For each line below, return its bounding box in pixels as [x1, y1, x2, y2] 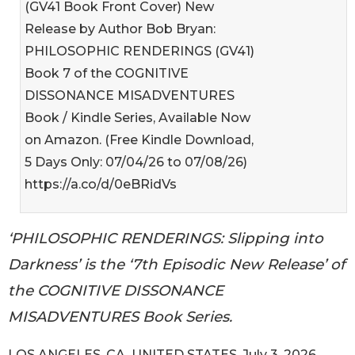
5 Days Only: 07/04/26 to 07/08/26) [25, 154, 247, 170]
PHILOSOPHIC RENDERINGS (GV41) [25, 43, 254, 59]
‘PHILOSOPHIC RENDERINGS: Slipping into [8, 228, 323, 247]
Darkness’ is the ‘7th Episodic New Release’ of [8, 254, 345, 273]
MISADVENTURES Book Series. [8, 307, 232, 326]
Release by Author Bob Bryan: [25, 21, 216, 36]
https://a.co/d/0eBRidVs [25, 176, 177, 192]
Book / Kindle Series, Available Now [25, 109, 250, 125]
